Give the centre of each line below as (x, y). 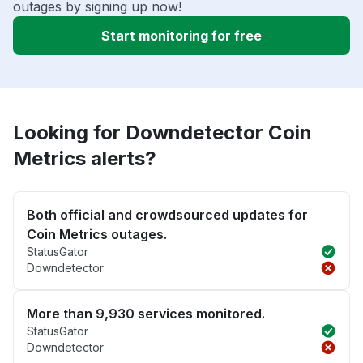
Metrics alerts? (85, 159)
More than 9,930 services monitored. (146, 314)
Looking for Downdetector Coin (162, 133)
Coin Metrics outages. (97, 235)
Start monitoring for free (181, 36)
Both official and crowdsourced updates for (167, 215)
